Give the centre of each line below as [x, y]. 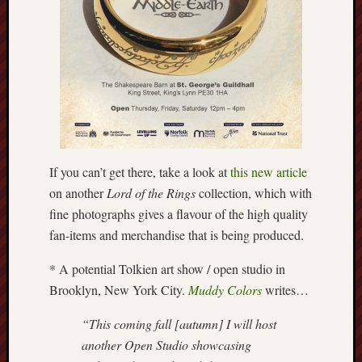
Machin [330, 237]
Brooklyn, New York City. [119, 290]
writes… [285, 290]
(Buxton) [333, 344]
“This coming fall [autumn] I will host [179, 324]
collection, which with [254, 193]
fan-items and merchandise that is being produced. [177, 235]
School [328, 148]
